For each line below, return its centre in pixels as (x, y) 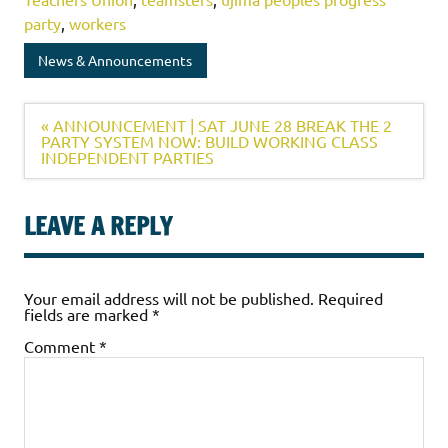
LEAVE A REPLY (98, 225)
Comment (61, 345)
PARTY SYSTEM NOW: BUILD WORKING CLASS (209, 140)
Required (350, 297)
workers (97, 22)
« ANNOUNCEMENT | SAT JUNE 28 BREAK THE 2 (216, 124)
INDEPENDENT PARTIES (127, 156)
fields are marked (88, 313)
